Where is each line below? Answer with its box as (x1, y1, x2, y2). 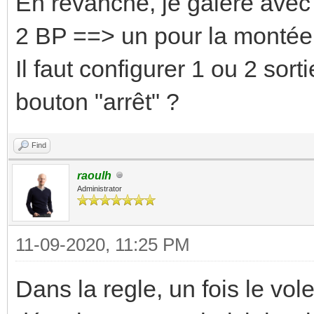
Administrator (77, 184, 122, 193)
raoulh (77, 169, 111, 182)
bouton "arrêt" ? (15, 88, 179, 115)
